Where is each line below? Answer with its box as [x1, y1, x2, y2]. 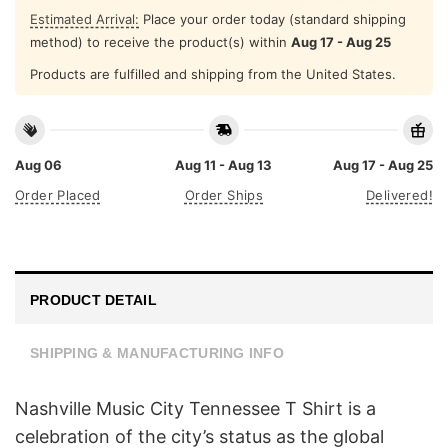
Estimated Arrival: [30, 10, 139, 27]
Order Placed [15, 187, 101, 204]
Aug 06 [15, 157, 62, 174]
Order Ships [184, 187, 264, 204]
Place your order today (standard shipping [139, 10, 406, 27]
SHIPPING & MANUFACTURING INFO [30, 344, 285, 361]
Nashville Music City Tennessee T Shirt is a [15, 397, 376, 419]
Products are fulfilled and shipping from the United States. [30, 65, 396, 82]
